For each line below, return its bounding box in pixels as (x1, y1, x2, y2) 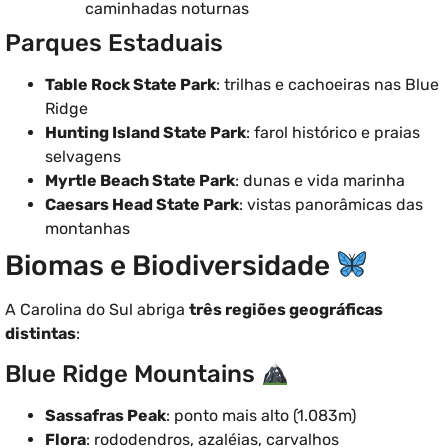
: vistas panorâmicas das (239, 195, 423, 215)
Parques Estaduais (5, 29, 223, 58)
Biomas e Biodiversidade (5, 249, 336, 283)
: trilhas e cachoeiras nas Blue (216, 75, 439, 95)
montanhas (45, 219, 130, 239)
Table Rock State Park (45, 75, 216, 95)
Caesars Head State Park (45, 195, 239, 215)
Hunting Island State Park (45, 123, 246, 143)
